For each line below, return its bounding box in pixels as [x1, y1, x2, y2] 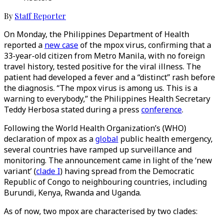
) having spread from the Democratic [60, 166, 194, 176]
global [95, 133, 118, 144]
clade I [36, 166, 60, 176]
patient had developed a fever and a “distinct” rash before [4, 72, 215, 83]
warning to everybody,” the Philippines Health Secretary [4, 93, 210, 104]
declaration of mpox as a [4, 133, 95, 144]
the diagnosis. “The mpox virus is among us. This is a [4, 83, 197, 93]
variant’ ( [4, 166, 36, 176]
